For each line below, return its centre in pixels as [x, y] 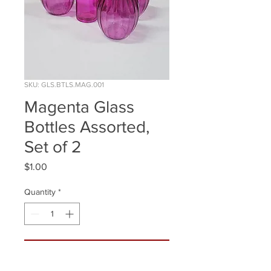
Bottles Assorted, [87, 127]
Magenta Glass [79, 107]
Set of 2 [53, 147]
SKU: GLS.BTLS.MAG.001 [64, 85]
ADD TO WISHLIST [97, 251]
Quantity [40, 192]
